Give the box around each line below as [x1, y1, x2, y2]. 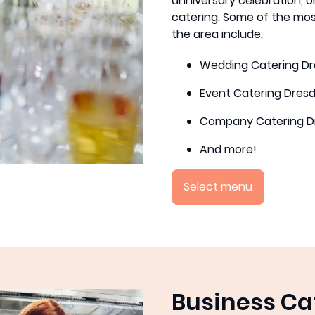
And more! [200, 141, 257, 157]
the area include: [172, 25, 263, 42]
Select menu [184, 178, 252, 195]
